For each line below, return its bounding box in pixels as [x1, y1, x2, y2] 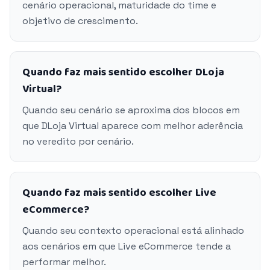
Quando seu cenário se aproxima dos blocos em [22, 104, 240, 116]
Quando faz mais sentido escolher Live [22, 184, 216, 201]
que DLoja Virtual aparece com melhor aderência [22, 119, 243, 132]
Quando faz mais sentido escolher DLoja [22, 64, 224, 81]
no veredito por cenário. [22, 135, 134, 148]
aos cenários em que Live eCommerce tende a [22, 240, 231, 253]
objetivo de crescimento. [22, 14, 138, 27]
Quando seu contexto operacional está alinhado [22, 224, 244, 237]
